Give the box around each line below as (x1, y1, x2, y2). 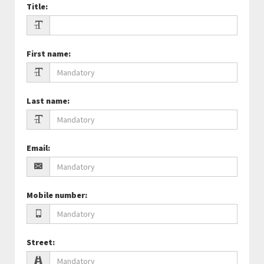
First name (27, 48, 68, 59)
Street (27, 237, 52, 247)
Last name (27, 95, 67, 106)
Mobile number (27, 190, 85, 200)
